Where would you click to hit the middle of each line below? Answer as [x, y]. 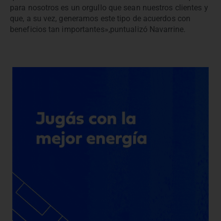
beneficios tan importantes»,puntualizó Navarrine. [98, 29]
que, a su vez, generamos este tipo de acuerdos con [100, 18]
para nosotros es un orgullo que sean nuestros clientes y [109, 7]
